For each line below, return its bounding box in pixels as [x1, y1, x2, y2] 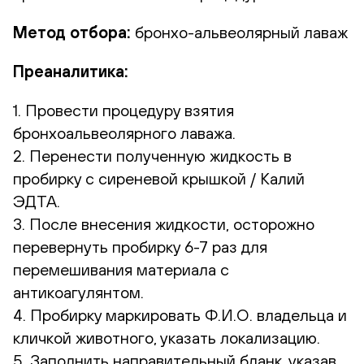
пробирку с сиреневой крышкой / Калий [13, 168, 305, 188]
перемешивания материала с [13, 259, 229, 279]
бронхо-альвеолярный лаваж [131, 22, 348, 41]
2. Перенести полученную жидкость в [13, 145, 292, 165]
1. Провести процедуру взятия [13, 100, 234, 119]
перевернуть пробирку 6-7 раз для [13, 236, 267, 256]
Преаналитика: [13, 61, 128, 80]
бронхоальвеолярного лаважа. [13, 123, 236, 142]
